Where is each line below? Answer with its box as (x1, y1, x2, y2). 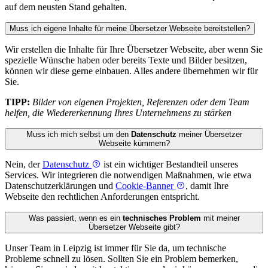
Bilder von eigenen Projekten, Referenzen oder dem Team (32, 97, 249, 108)
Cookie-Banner (115, 181, 176, 191)
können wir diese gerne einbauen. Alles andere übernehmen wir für (5, 66, 258, 77)
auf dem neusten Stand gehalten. (5, 2, 127, 13)
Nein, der (5, 159, 42, 170)
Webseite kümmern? (98, 139, 170, 148)
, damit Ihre (185, 181, 229, 191)
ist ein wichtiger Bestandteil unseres (101, 159, 238, 170)
